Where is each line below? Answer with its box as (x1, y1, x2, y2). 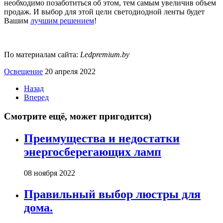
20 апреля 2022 (45, 67, 96, 76)
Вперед (24, 93, 49, 102)
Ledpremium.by (80, 50, 129, 59)
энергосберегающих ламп (24, 145, 161, 159)
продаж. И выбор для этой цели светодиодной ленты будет (4, 7, 205, 16)
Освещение (4, 67, 43, 76)
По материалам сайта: (4, 50, 80, 59)
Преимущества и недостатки (24, 132, 180, 145)
